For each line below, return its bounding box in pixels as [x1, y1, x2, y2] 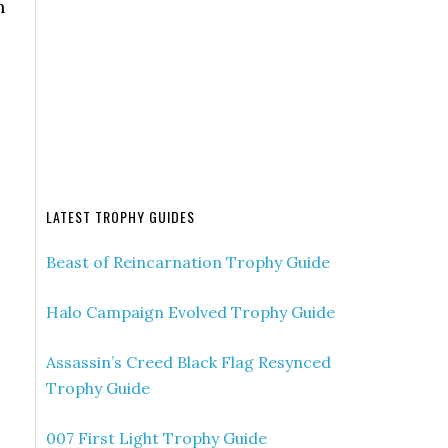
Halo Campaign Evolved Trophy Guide [46, 302, 335, 322]
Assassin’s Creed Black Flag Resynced [46, 352, 331, 372]
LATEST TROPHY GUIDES [46, 206, 195, 227]
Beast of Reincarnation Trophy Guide [46, 252, 330, 272]
